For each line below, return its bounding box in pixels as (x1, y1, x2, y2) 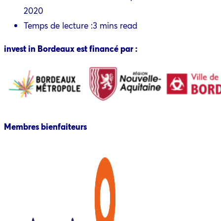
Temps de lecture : (24, 20, 93, 31)
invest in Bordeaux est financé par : (4, 43, 138, 54)
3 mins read (93, 20, 137, 31)
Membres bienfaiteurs (4, 121, 87, 132)
